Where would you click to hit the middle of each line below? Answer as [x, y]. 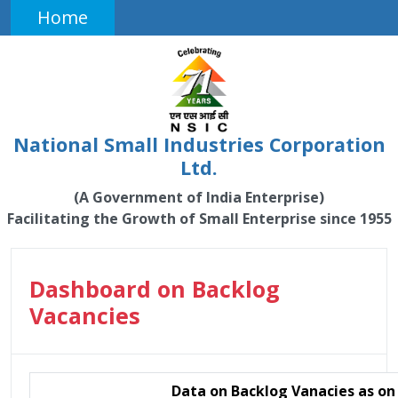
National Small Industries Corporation [199, 144]
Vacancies [85, 315]
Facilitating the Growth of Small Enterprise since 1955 [199, 219]
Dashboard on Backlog [155, 289]
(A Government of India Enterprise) [199, 197]
